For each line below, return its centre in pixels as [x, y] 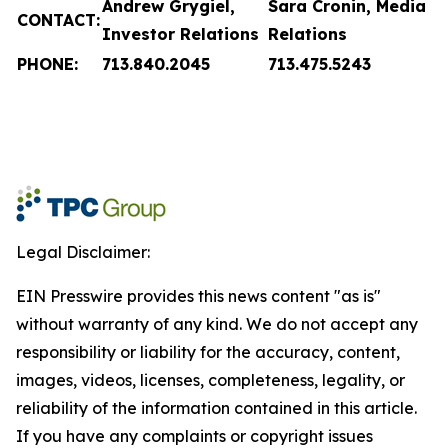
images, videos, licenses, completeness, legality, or [210, 380]
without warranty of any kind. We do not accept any [217, 324]
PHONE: [47, 64]
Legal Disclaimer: [83, 252]
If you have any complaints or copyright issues [194, 436]
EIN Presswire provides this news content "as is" [198, 296]
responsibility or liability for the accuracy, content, [208, 352]
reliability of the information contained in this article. [216, 408]
